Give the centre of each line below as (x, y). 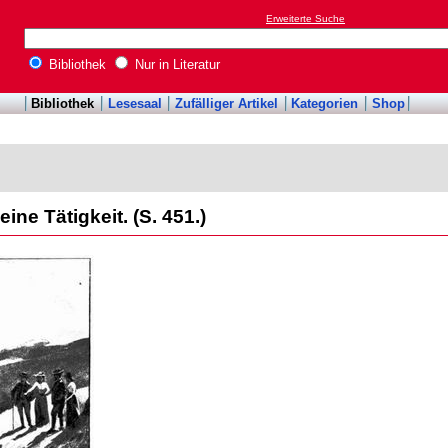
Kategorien (325, 104)
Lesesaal (134, 104)
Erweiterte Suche (305, 19)
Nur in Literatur (175, 65)
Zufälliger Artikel (226, 104)
